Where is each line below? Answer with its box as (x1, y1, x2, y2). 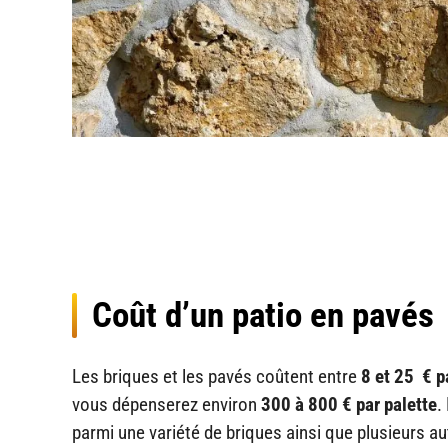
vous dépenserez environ (72, 393, 261, 417)
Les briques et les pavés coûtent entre (72, 365, 361, 389)
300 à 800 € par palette (261, 393, 437, 417)
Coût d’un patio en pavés (92, 294, 442, 337)
